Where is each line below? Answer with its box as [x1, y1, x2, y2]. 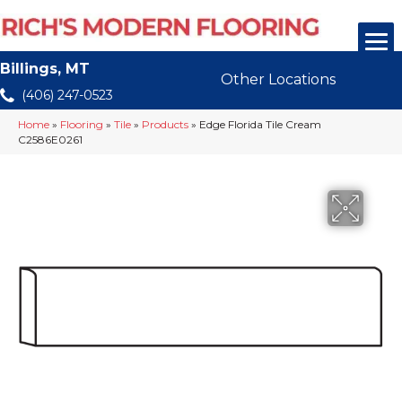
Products [142, 118, 188, 132]
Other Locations [221, 71, 336, 89]
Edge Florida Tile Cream [199, 118, 321, 132]
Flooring [60, 118, 103, 132]
